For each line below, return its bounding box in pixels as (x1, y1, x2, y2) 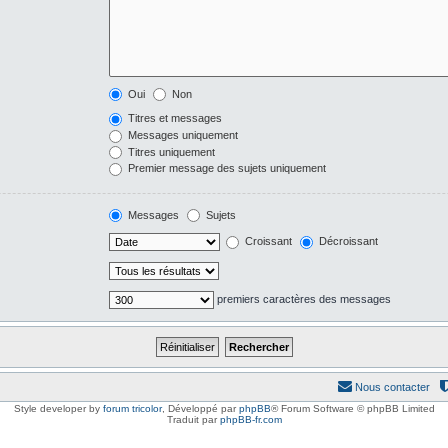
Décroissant (315, 235, 378, 248)
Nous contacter (355, 381, 430, 394)
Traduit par (166, 414, 220, 426)
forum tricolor (102, 403, 162, 415)
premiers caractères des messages (213, 293, 391, 306)
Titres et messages (124, 112, 222, 125)
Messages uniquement (124, 128, 238, 141)
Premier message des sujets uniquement (124, 162, 326, 175)
